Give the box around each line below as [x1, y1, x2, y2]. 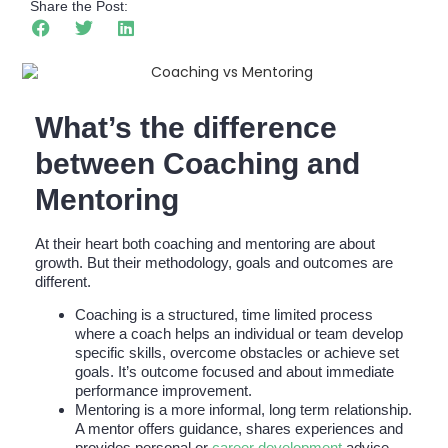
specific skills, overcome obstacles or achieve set [75, 344, 399, 362]
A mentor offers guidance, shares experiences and [75, 420, 403, 438]
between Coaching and [35, 146, 360, 180]
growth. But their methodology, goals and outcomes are [35, 253, 393, 271]
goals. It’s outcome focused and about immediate [75, 363, 394, 381]
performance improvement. [75, 382, 252, 400]
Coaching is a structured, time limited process [75, 306, 373, 324]
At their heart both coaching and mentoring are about [35, 234, 375, 252]
